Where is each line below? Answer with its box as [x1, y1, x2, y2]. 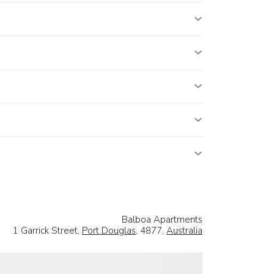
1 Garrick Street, [13, 224, 82, 237]
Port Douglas [82, 224, 136, 237]
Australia [166, 224, 202, 237]
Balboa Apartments [122, 213, 202, 226]
